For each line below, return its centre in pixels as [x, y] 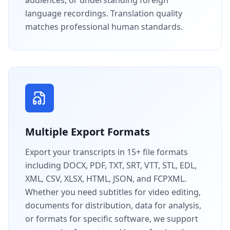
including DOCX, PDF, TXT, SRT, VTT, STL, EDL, [111, 165]
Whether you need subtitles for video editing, [113, 192]
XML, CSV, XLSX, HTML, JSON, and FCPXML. [106, 178]
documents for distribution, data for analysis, [113, 205]
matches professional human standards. [104, 26]
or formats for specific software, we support [112, 218]
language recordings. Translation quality [104, 13]
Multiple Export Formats [88, 131]
